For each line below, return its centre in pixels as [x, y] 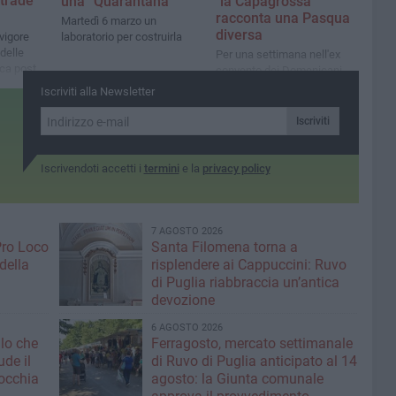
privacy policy [236, 168]
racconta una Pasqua [283, 19]
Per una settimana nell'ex [278, 55]
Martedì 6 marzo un [109, 21]
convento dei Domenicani [279, 71]
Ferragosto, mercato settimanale [251, 343]
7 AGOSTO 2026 [187, 231]
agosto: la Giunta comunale [237, 379]
